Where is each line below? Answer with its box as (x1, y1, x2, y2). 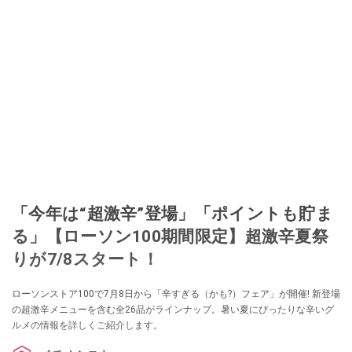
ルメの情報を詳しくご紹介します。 (12, 320, 163, 332)
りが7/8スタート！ (12, 249, 159, 269)
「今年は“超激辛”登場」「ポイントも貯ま (12, 203, 333, 224)
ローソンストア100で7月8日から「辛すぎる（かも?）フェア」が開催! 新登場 (12, 288, 340, 300)
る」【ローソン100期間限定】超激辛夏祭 (12, 226, 328, 247)
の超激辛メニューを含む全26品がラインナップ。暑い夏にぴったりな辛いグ (12, 304, 334, 316)
